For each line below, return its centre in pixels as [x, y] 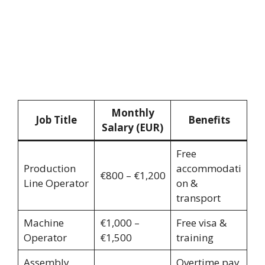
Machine [43, 222]
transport [198, 198]
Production [49, 168]
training [195, 237]
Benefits [209, 119]
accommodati [209, 168]
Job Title [56, 119]
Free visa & [201, 222]
